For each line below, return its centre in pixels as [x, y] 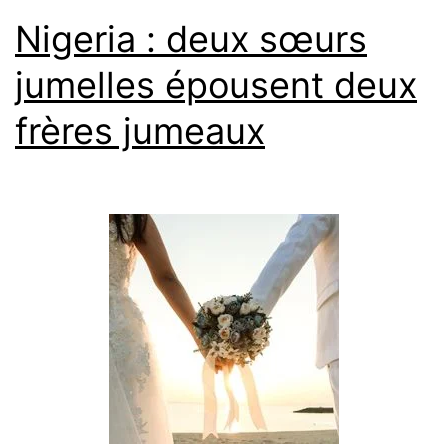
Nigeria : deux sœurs [191, 38]
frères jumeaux [140, 130]
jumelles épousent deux [216, 84]
